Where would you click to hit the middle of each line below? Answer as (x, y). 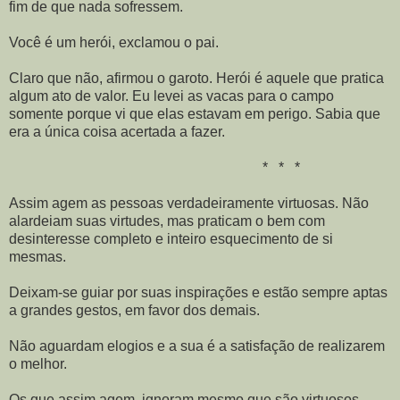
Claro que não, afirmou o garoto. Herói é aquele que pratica (196, 78)
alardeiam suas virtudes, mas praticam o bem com (167, 221)
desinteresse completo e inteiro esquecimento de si (171, 238)
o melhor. (38, 363)
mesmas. (37, 256)
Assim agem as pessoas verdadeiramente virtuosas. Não (189, 203)
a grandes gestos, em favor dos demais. (134, 310)
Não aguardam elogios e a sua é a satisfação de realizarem (197, 346)
